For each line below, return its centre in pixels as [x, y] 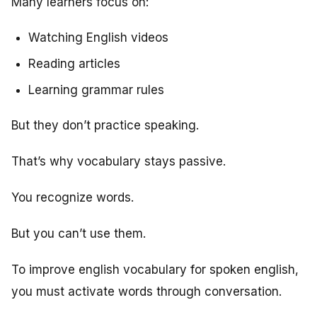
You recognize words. [73, 197]
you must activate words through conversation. [146, 291]
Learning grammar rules [96, 90]
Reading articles [74, 63]
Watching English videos [98, 37]
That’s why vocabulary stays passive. [119, 161]
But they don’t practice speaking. [105, 125]
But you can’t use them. [79, 233]
